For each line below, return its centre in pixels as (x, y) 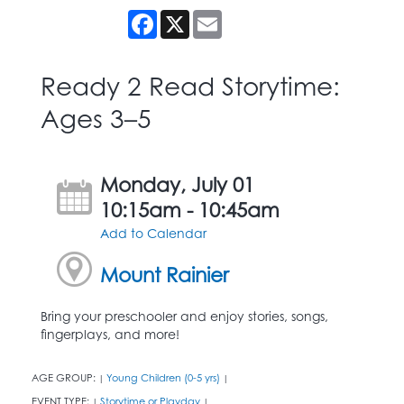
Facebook (188, 16)
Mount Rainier (165, 274)
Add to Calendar (154, 233)
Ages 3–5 (96, 118)
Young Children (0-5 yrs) (163, 377)
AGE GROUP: (65, 377)
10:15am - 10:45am (190, 209)
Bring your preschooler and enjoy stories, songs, (184, 316)
